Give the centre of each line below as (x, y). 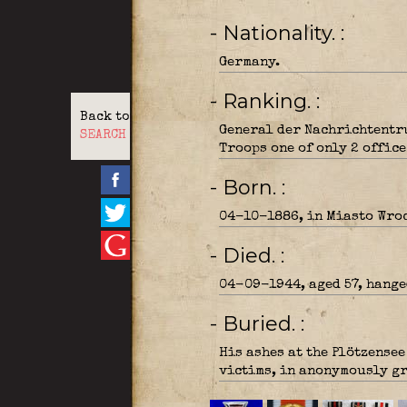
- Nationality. (281, 33)
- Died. (251, 256)
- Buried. (261, 324)
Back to (104, 117)
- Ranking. (269, 101)
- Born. (252, 188)
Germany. (249, 62)
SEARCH (103, 135)
